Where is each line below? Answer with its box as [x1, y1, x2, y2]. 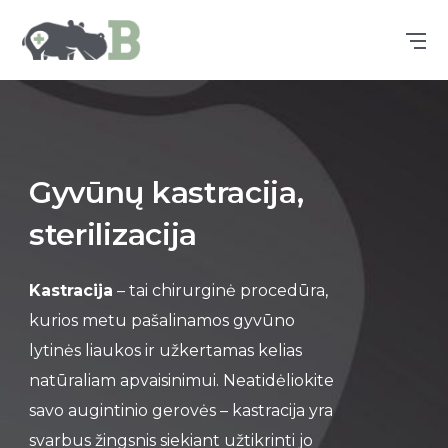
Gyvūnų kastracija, [28, 174, 304, 211]
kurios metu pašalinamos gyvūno [28, 311, 295, 330]
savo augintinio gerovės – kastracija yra [28, 401, 333, 420]
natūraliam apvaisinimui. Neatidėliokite [28, 371, 334, 390]
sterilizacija [28, 216, 198, 253]
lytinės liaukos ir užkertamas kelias [28, 341, 302, 360]
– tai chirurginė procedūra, [112, 281, 328, 300]
